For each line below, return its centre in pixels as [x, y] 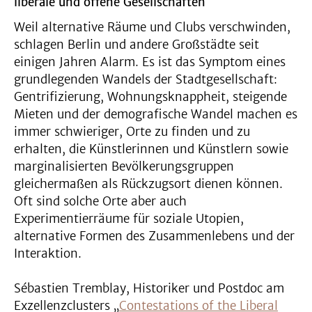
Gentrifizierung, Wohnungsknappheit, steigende [150, 97]
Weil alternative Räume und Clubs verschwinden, [152, 28]
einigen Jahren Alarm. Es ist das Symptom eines [150, 62]
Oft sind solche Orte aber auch [100, 202]
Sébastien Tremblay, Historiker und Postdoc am [149, 289]
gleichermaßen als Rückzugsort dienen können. [148, 184]
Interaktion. [48, 254]
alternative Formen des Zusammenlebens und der [154, 236]
